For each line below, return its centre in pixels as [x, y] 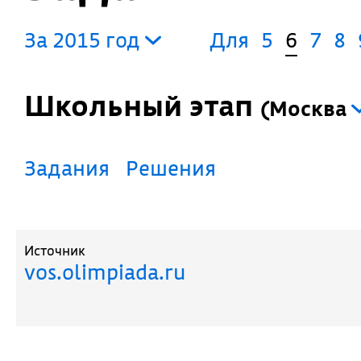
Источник [55, 250]
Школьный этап [157, 106]
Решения [177, 168]
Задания [73, 168]
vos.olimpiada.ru [105, 272]
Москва [308, 108]
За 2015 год [85, 40]
